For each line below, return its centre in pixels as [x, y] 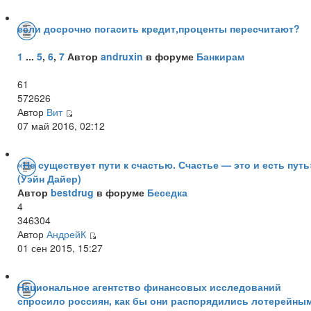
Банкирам [220, 56]
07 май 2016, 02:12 [61, 125]
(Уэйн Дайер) [49, 178]
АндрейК [66, 234]
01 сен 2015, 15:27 [60, 247]
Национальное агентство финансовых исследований [149, 286]
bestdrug [72, 192]
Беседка [167, 192]
